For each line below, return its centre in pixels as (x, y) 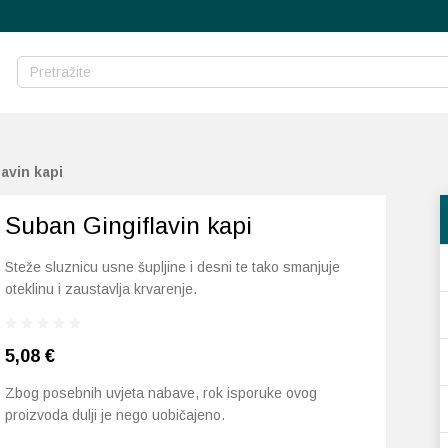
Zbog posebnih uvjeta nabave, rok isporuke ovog (161, 393)
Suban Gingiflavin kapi (129, 225)
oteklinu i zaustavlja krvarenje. (101, 289)
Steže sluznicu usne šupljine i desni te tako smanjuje (173, 267)
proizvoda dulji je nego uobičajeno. (115, 415)
